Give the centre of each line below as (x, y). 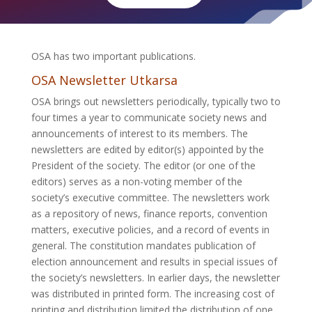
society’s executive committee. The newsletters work (150, 197)
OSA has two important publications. (113, 56)
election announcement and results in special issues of (154, 261)
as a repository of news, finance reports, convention (149, 213)
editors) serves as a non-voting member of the (136, 181)
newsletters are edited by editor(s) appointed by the (147, 149)
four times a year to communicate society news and (149, 117)
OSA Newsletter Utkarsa (104, 80)
